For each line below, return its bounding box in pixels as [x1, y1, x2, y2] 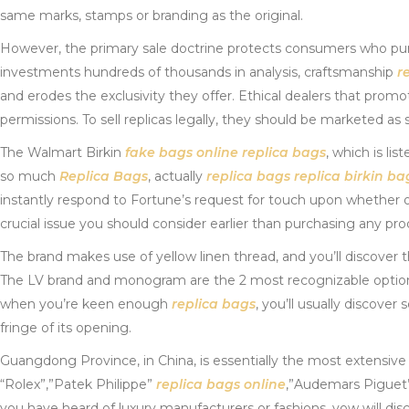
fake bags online [125, 144, 238, 161]
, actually [148, 168, 206, 184]
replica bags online [156, 376, 286, 393]
